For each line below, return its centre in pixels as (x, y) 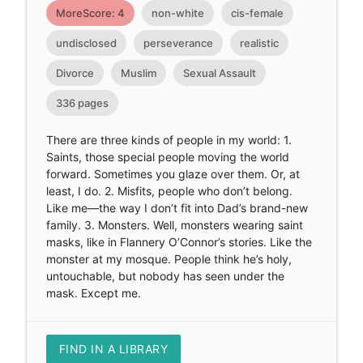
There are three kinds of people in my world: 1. (169, 140)
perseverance (178, 43)
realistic (259, 43)
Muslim (138, 73)
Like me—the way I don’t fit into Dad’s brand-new (177, 208)
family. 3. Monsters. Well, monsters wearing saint (174, 225)
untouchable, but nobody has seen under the (165, 276)
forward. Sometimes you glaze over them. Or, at (173, 174)
